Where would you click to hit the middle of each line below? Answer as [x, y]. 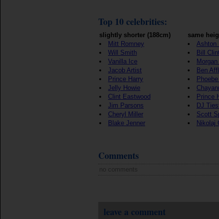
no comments [119, 169]
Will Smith [122, 53]
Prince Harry [126, 79]
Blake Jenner [127, 123]
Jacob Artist [125, 70]
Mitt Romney [126, 44]
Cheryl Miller [126, 114]
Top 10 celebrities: [133, 22]
